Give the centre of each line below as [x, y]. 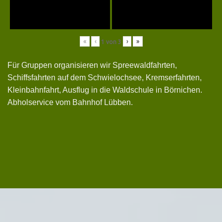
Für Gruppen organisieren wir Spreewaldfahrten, [92, 65]
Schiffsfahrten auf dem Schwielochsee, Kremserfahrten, [105, 77]
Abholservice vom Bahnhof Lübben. [70, 102]
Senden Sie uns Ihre [73, 198]
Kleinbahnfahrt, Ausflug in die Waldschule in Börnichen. [105, 90]
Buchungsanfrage [66, 214]
